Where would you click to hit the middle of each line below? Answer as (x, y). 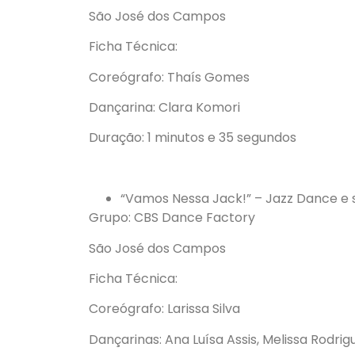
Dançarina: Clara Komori (164, 107)
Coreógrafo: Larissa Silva (164, 309)
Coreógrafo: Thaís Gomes (169, 77)
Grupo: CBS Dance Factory (172, 218)
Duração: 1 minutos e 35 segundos (193, 138)
